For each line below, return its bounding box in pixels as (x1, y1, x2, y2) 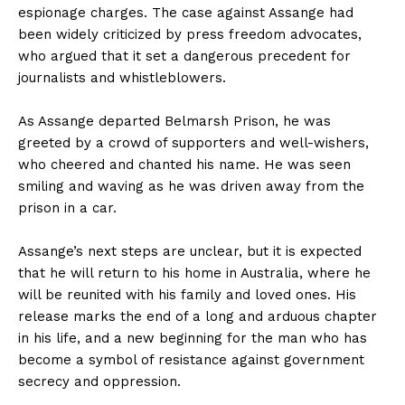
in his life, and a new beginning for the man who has (18, 329, 367, 346)
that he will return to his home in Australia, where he (18, 264, 371, 281)
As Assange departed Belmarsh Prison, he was (18, 112, 331, 129)
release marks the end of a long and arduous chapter (18, 307, 377, 325)
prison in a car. (18, 199, 117, 216)
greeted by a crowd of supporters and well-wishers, (18, 134, 369, 151)
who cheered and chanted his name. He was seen (18, 155, 351, 173)
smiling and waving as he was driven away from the (18, 177, 364, 194)
